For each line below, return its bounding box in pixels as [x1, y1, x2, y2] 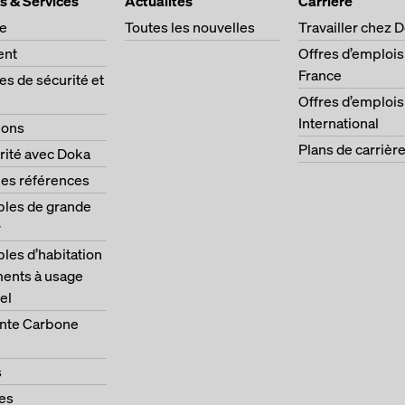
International [298, 113, 379, 133]
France [298, 65, 342, 85]
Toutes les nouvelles [125, 17, 255, 37]
